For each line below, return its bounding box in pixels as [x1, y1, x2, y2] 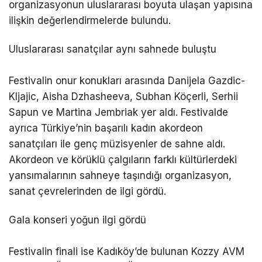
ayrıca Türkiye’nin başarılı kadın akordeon [9, 122, 203, 135]
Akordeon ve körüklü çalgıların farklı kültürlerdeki [9, 154, 237, 166]
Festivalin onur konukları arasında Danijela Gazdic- [9, 75, 245, 87]
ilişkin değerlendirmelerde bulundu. [9, 15, 171, 27]
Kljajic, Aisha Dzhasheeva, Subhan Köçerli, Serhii [9, 91, 238, 103]
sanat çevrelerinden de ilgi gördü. [9, 185, 166, 198]
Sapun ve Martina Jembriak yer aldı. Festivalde [9, 106, 228, 119]
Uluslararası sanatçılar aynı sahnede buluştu [9, 43, 216, 56]
